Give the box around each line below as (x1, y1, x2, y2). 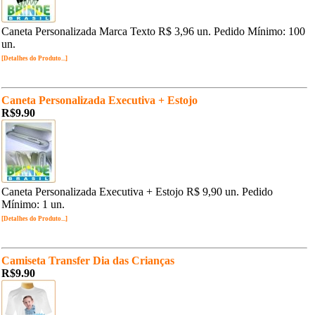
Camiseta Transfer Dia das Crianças (1, 255, 174, 266)
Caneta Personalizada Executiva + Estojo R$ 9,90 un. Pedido (1, 186, 273, 198)
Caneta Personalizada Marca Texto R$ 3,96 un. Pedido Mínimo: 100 (1, 25, 305, 37)
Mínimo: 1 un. (1, 198, 65, 210)
